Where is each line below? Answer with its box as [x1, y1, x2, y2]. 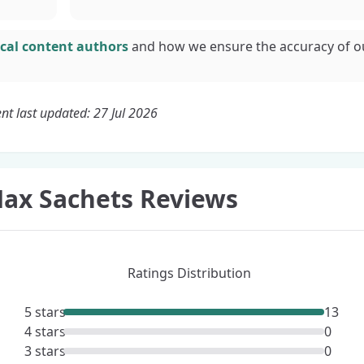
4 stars [24, 323, 67, 340]
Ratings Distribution [128, 264, 252, 282]
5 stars [24, 303, 67, 321]
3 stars [24, 342, 67, 360]
